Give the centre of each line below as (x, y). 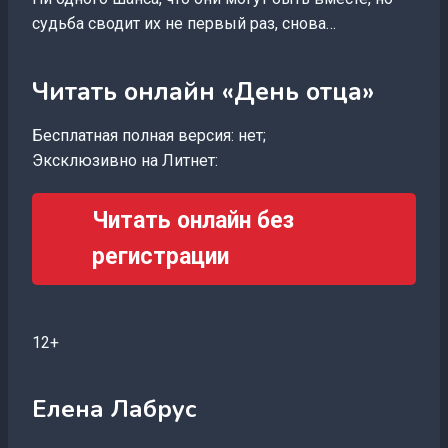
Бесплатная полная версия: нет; (149, 135)
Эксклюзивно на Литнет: (125, 160)
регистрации (160, 256)
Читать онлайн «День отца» (203, 91)
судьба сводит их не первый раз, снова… (184, 23)
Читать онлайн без (193, 220)
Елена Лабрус (114, 409)
